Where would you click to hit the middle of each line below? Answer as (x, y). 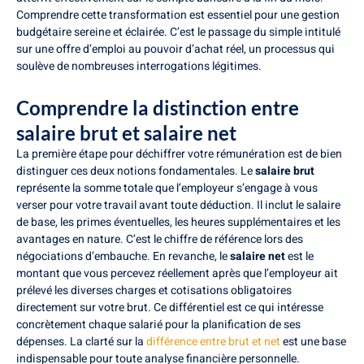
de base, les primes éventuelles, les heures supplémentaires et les (178, 222)
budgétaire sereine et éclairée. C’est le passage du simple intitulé (178, 32)
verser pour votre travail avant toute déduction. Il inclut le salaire (178, 205)
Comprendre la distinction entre (158, 107)
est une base (313, 341)
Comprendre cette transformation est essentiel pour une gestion (178, 15)
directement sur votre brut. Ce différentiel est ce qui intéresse (170, 307)
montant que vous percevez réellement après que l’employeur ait (177, 273)
